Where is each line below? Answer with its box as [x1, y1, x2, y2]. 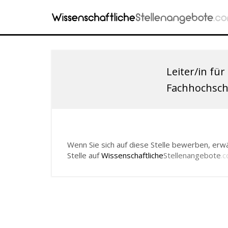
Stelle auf [67, 150, 101, 160]
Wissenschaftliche [101, 150, 163, 160]
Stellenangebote [163, 150, 221, 160]
